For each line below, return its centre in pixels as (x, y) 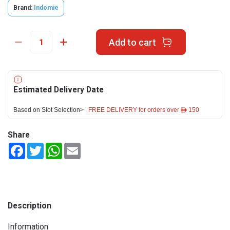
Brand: (23, 8)
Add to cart (132, 42)
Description (30, 206)
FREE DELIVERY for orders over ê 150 (144, 110)
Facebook (41, 147)
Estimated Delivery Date (59, 90)
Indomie (46, 8)
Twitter (55, 147)
